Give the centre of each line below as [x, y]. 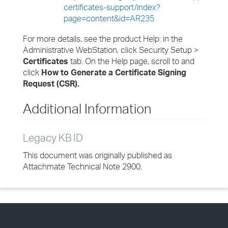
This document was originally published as [97, 155]
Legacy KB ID [53, 138]
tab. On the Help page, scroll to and [131, 61]
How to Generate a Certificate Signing [114, 72]
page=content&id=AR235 [109, 18]
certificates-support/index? [112, 7]
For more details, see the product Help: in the [103, 39]
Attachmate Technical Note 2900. [82, 166]
